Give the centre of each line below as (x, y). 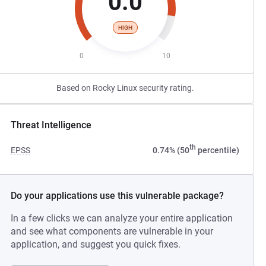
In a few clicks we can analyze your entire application (122, 218)
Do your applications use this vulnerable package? (118, 196)
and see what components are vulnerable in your (112, 231)
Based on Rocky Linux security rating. (125, 88)
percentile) (217, 150)
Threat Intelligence (51, 125)
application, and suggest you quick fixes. (96, 244)
